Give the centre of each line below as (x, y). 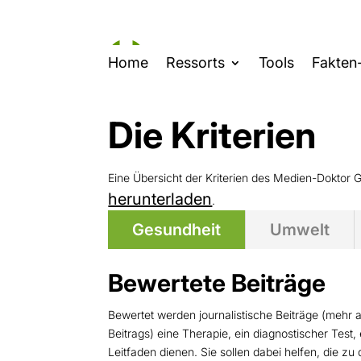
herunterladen (160, 199)
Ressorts (196, 63)
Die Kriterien (212, 135)
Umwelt (300, 229)
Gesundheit (177, 229)
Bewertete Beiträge (217, 282)
